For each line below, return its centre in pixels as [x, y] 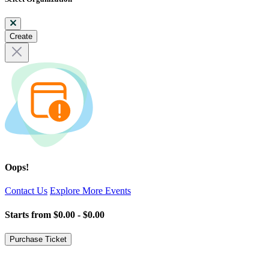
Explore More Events [90, 191]
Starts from [29, 214]
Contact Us [26, 191]
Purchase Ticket [38, 239]
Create [21, 36]
